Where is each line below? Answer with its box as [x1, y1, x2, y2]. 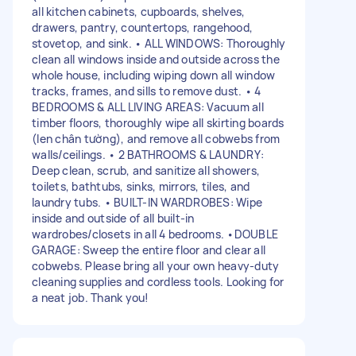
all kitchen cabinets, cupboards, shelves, [32, 3, 246, 19]
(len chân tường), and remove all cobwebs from [32, 130, 281, 146]
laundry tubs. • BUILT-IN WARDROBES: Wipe [32, 194, 262, 210]
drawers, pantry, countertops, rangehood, [32, 19, 253, 35]
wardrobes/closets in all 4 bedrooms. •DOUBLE [32, 226, 278, 242]
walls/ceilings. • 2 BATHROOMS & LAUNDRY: [32, 146, 264, 162]
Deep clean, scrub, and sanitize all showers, [32, 162, 260, 178]
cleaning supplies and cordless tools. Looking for [32, 273, 284, 289]
